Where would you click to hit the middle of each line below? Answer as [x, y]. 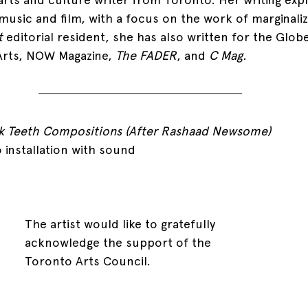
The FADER [146, 55]
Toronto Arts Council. [89, 261]
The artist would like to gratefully [122, 223]
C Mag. [230, 55]
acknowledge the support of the [120, 242]
